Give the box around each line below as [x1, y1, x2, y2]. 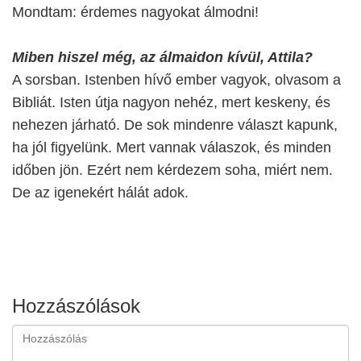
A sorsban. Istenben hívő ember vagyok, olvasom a [12, 72, 341, 88]
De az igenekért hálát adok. [12, 185, 189, 201]
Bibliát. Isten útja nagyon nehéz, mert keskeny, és [12, 94, 330, 110]
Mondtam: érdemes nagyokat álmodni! [12, 4, 259, 20]
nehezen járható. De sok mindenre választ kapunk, [12, 117, 338, 133]
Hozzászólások [12, 295, 140, 317]
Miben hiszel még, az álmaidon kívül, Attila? [12, 49, 313, 65]
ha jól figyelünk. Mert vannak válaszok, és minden [12, 139, 331, 156]
